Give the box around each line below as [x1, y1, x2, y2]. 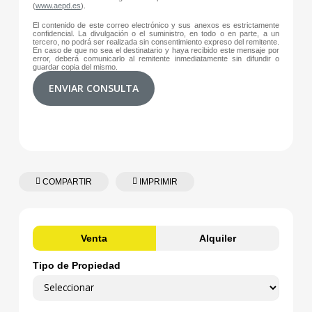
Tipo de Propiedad [32, 260, 120, 272]
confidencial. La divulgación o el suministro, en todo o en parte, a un [32, 29, 280, 38]
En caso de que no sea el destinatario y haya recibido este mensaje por [32, 46, 280, 55]
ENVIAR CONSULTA [48, 81, 139, 95]
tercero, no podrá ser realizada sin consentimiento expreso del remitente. [32, 38, 280, 47]
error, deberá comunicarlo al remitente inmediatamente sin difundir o [32, 54, 280, 63]
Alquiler [199, 233, 237, 244]
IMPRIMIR [136, 177, 178, 187]
